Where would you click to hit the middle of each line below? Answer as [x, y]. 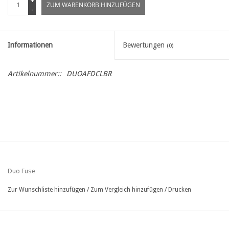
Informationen [30, 45]
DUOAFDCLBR [89, 73]
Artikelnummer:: [35, 73]
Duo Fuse [21, 171]
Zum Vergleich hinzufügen [128, 189]
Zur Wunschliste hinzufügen [47, 189]
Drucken [180, 189]
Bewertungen [145, 45]
